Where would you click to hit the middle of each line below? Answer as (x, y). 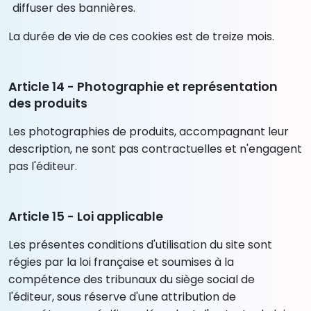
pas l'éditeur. (43, 166)
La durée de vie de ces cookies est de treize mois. (141, 36)
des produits (48, 103)
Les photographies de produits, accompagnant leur (149, 131)
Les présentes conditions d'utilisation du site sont (140, 244)
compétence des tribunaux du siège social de (132, 279)
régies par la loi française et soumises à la (121, 262)
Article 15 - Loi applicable (86, 216)
